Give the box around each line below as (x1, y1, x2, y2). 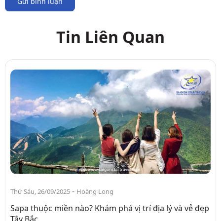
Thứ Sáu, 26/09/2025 (10, 186, 70, 196)
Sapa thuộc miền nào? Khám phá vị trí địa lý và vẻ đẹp (10, 202, 209, 214)
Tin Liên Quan (56, 26, 165, 48)
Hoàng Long (76, 186, 113, 196)
